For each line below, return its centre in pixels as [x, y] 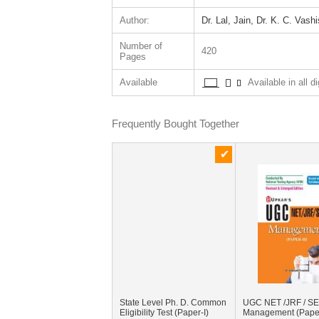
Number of [141, 46]
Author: [134, 20]
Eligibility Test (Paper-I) [164, 313]
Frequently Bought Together [175, 124]
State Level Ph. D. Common [173, 303]
